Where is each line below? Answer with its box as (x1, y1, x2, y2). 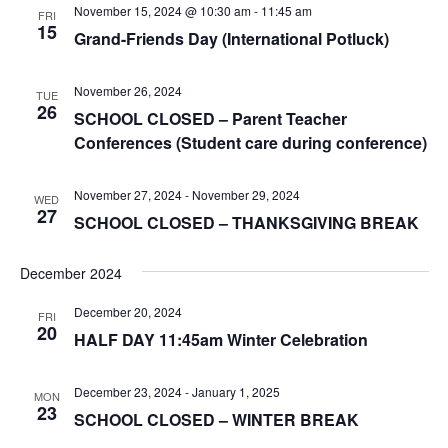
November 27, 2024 (73, 185, 182, 203)
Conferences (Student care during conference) (73, 130, 427, 154)
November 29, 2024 (191, 185, 300, 203)
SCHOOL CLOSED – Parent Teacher (73, 106, 347, 130)
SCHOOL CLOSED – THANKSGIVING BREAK (73, 210, 419, 234)
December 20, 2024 (73, 302, 182, 320)
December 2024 (19, 262, 122, 283)
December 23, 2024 (73, 382, 182, 400)
